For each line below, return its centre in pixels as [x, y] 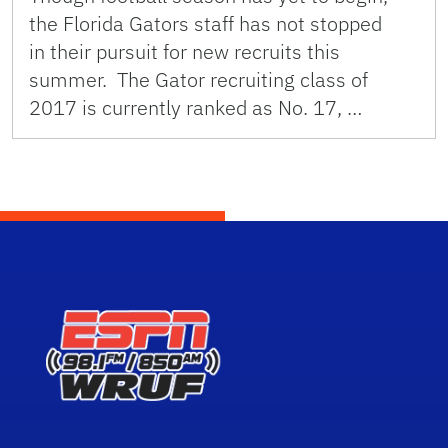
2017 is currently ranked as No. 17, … [195, 108]
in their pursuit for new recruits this [184, 52]
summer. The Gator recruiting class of [198, 80]
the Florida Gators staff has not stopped [205, 24]
